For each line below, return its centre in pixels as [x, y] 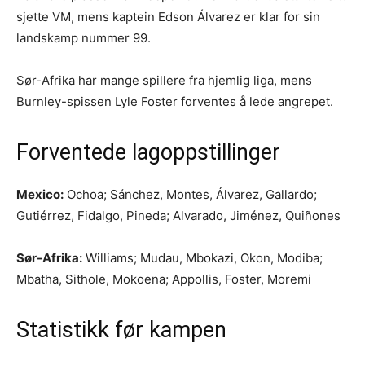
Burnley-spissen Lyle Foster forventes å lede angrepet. [175, 101]
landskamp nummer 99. [84, 37]
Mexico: [40, 194]
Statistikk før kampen [121, 330]
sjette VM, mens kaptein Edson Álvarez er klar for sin [168, 16]
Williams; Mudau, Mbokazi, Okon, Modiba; [202, 257]
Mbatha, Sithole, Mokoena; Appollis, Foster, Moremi [164, 279]
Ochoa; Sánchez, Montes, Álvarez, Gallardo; [190, 194]
